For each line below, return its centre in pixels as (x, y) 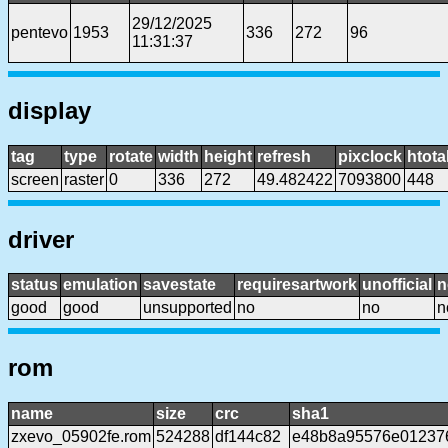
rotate (131, 156)
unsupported (187, 308)
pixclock (370, 156)
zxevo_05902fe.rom (81, 437)
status (34, 285)
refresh (284, 156)
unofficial (397, 285)
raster (84, 179)
